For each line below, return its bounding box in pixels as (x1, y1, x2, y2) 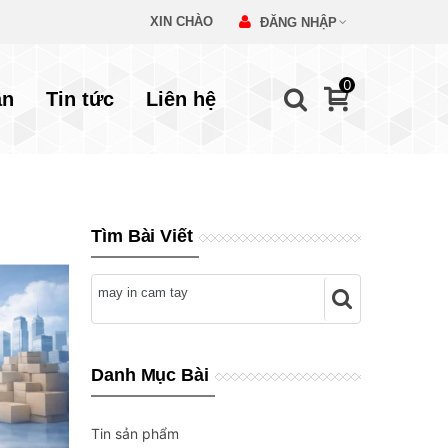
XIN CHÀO (150, 14, 213, 29)
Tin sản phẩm (91, 425, 179, 442)
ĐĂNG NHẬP (260, 15, 337, 30)
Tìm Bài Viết (91, 226, 193, 246)
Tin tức (45, 88, 114, 110)
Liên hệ (145, 88, 216, 110)
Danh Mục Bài (91, 365, 209, 385)
